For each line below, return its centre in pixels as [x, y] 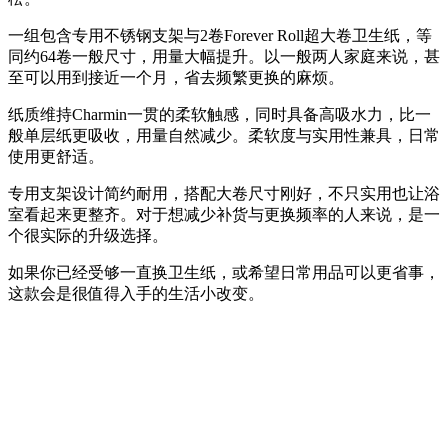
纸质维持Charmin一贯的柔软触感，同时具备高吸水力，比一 [219, 115]
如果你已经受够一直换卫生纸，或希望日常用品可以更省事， [224, 273]
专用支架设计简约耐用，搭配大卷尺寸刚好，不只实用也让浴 [224, 194]
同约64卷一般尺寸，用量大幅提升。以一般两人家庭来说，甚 [224, 57]
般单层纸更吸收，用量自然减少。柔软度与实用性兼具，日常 [224, 136]
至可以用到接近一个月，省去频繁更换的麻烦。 [176, 78]
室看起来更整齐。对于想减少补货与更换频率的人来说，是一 [224, 215]
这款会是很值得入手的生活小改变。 [136, 294]
